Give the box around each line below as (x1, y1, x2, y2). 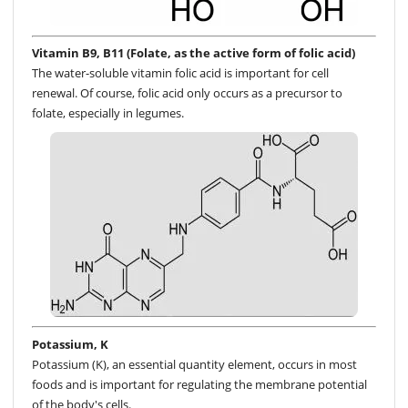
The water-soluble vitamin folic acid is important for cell (32, 65, 329, 82)
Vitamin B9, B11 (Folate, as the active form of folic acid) (32, 45, 355, 62)
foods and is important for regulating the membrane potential (32, 375, 367, 393)
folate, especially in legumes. (32, 105, 184, 122)
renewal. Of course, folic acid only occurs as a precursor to (32, 85, 342, 102)
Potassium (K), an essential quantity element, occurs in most (32, 355, 357, 372)
